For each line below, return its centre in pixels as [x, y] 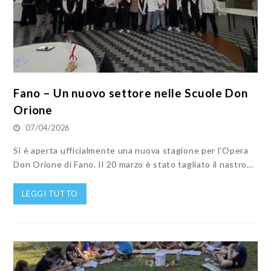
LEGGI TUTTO [50, 194]
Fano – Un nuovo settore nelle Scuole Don [131, 93]
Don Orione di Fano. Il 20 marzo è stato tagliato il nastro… [133, 165]
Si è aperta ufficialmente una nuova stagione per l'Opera [131, 151]
